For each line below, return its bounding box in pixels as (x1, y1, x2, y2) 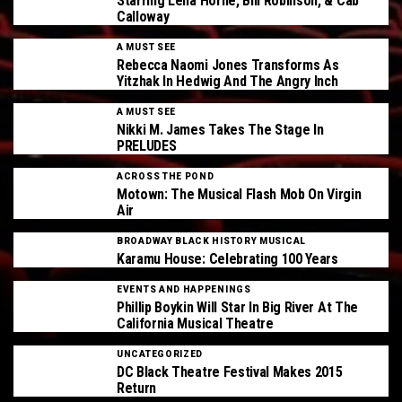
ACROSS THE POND (117, 171, 214, 181)
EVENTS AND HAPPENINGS (117, 284, 251, 294)
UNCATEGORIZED (117, 349, 204, 359)
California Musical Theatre (117, 315, 274, 332)
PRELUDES (117, 137, 177, 154)
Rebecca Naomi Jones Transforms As (117, 57, 339, 74)
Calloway (117, 8, 170, 25)
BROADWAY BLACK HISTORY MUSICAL (117, 236, 306, 246)
